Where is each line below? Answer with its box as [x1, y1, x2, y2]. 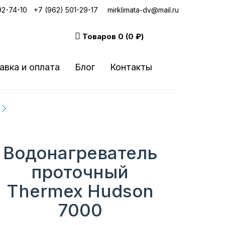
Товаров [82, 32, 118, 41]
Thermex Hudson [6, 180, 154, 201]
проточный [31, 161, 129, 182]
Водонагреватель [3, 142, 157, 163]
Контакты [110, 62, 152, 72]
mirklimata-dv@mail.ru [107, 6, 179, 14]
